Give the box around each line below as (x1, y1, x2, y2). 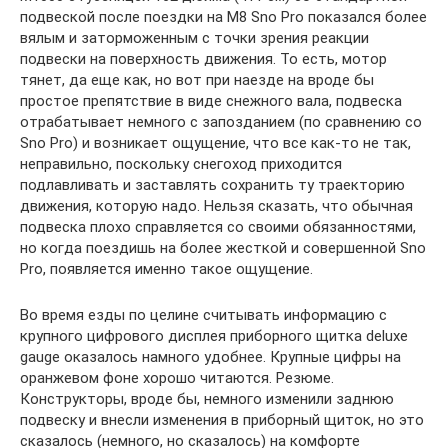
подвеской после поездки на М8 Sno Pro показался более (20, 8, 427, 26)
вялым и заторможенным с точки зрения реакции (20, 29, 369, 47)
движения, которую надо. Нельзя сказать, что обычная (20, 197, 413, 215)
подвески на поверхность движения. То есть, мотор (20, 50, 387, 68)
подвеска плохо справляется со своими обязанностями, (20, 218, 416, 236)
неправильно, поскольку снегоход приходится (20, 155, 342, 173)
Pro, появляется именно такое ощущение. (20, 260, 313, 278)
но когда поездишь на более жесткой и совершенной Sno (20, 239, 426, 257)
